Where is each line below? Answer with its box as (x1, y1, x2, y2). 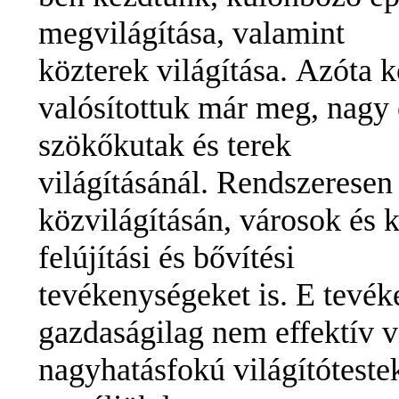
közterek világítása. (38, 53, 288, 88)
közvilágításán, (38, 202, 240, 238)
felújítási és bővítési (38, 240, 295, 275)
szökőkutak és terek (38, 127, 291, 163)
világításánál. (38, 165, 208, 200)
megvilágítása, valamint (38, 15, 345, 51)
